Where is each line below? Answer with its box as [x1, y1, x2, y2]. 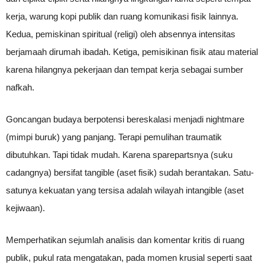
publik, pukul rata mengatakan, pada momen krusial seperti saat [6, 253, 252, 263]
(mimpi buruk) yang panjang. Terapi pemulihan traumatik [6, 132, 222, 142]
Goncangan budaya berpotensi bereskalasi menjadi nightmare [6, 114, 244, 124]
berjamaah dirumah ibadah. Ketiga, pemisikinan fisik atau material [6, 47, 258, 57]
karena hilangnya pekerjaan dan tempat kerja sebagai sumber [6, 64, 243, 75]
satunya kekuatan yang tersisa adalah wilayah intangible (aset [6, 185, 244, 195]
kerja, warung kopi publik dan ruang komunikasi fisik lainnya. [6, 11, 238, 21]
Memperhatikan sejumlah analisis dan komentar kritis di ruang [6, 235, 244, 245]
